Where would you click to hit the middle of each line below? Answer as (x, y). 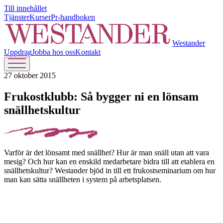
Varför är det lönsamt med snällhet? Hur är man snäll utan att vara (107, 152)
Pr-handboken (73, 17)
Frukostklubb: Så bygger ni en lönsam (101, 96)
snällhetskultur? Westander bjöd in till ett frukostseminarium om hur (110, 170)
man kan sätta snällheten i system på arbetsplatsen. (83, 179)
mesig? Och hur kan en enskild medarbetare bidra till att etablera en (109, 161)
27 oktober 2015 (30, 75)
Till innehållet (25, 8)
